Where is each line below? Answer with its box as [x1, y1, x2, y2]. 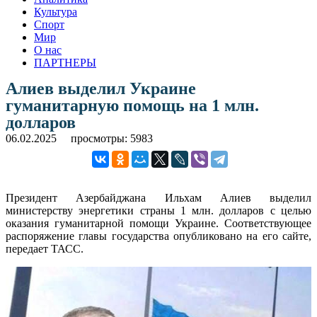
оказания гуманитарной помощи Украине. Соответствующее [6, 217, 311, 229]
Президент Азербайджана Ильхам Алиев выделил [6, 191, 311, 204]
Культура [34, 5, 77, 18]
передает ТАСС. [6, 242, 83, 255]
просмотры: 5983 [71, 132, 153, 144]
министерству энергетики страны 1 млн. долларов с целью [6, 204, 311, 217]
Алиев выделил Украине [6, 79, 196, 98]
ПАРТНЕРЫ [34, 56, 96, 69]
